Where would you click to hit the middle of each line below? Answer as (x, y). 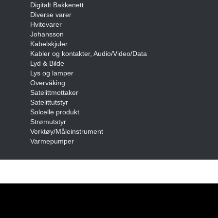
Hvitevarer (46, 25)
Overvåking (48, 83)
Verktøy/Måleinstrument (67, 132)
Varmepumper (52, 141)
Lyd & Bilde (47, 64)
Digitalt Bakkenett (57, 5)
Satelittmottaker (54, 93)
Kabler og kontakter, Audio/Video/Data (89, 54)
